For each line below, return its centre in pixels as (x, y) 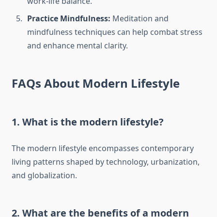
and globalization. (44, 176)
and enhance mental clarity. (77, 46)
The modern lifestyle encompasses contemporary (103, 148)
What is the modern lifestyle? (93, 122)
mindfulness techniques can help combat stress (115, 32)
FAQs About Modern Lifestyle (96, 83)
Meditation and (139, 19)
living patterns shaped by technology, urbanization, (106, 162)
